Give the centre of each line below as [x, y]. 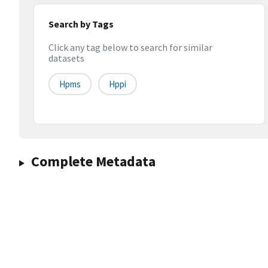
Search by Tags [81, 24]
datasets [66, 58]
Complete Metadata [93, 162]
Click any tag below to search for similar [130, 48]
